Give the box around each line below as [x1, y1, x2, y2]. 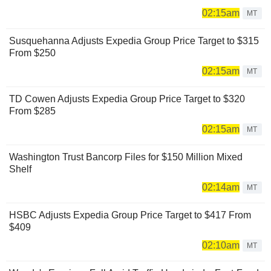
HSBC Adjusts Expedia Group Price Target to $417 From [9, 209, 251, 220]
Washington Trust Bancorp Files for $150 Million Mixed [9, 151, 243, 162]
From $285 [9, 105, 56, 116]
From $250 [9, 47, 56, 58]
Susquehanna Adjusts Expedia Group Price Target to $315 [9, 35, 259, 46]
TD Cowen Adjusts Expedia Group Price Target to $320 [9, 93, 245, 104]
